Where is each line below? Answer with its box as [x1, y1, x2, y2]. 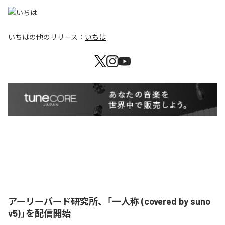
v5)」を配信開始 [8, 208, 71, 219]
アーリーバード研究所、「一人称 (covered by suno [8, 196, 210, 207]
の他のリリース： [29, 33, 85, 42]
